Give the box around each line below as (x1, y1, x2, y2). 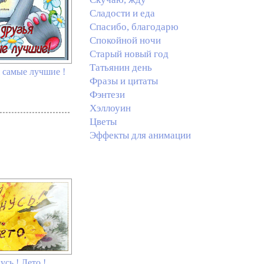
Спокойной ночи (89, 35, 161, 46)
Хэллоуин (89, 103, 131, 114)
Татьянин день (89, 62, 152, 73)
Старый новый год (89, 48, 169, 60)
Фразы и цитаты (89, 75, 158, 87)
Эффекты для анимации (89, 130, 191, 141)
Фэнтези (89, 89, 125, 100)
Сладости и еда (89, 8, 155, 19)
